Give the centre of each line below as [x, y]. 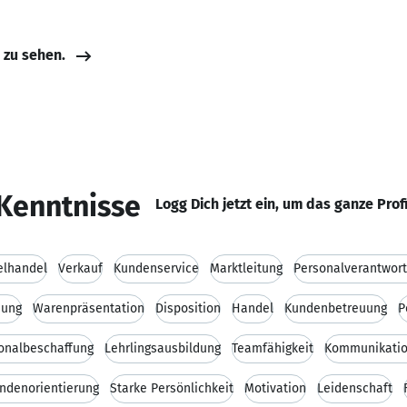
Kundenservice [156, 268]
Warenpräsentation [89, 308]
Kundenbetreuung [336, 308]
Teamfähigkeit [273, 348]
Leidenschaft [355, 388]
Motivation [275, 388]
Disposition [188, 308]
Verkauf [80, 268]
